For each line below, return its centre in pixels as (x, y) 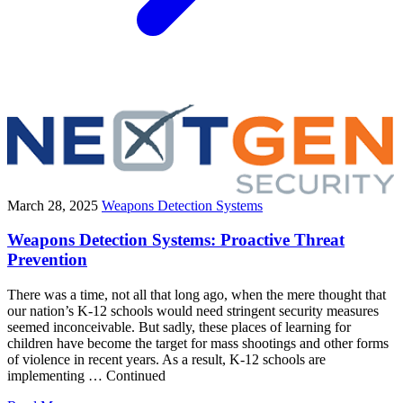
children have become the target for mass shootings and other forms (198, 344)
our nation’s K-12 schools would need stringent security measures (193, 311)
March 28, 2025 (53, 205)
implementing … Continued (86, 376)
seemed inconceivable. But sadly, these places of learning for (179, 327)
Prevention (47, 260)
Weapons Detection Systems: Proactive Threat (176, 240)
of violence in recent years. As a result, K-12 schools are (166, 360)
